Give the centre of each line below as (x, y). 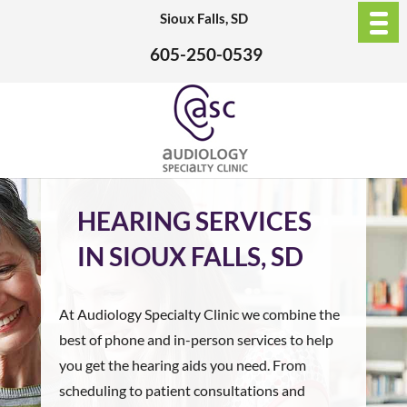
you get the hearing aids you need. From (182, 365)
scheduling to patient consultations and (182, 390)
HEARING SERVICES (194, 221)
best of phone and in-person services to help (196, 339)
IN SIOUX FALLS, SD (190, 256)
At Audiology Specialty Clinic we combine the (199, 314)
